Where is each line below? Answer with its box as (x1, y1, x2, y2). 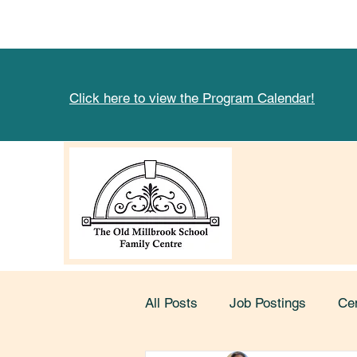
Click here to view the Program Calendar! (69, 90, 315, 106)
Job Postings (229, 294, 306, 311)
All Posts (145, 294, 198, 311)
